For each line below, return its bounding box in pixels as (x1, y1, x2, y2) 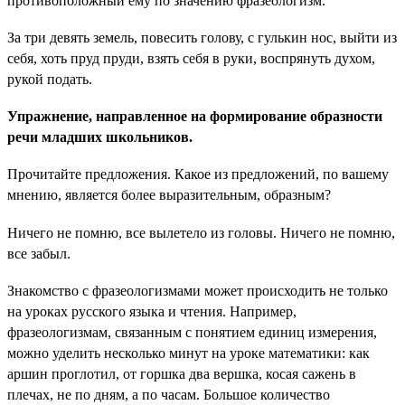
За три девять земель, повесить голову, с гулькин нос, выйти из (7, 29, 397, 45)
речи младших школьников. (7, 129, 193, 146)
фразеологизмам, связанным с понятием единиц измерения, (7, 324, 377, 340)
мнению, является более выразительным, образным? (7, 187, 331, 203)
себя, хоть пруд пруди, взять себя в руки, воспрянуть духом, (7, 50, 375, 66)
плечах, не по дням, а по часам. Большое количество (7, 386, 330, 402)
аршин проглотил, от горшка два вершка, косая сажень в (7, 365, 356, 381)
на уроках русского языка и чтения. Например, (7, 303, 297, 319)
